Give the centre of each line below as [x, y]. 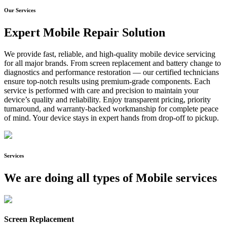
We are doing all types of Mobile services [110, 178]
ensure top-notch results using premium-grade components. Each [107, 82]
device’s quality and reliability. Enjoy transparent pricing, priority [107, 100]
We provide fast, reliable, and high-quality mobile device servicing [110, 54]
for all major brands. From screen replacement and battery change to [112, 63]
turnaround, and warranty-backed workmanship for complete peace [111, 109]
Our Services [20, 10]
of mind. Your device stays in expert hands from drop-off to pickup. [111, 118]
